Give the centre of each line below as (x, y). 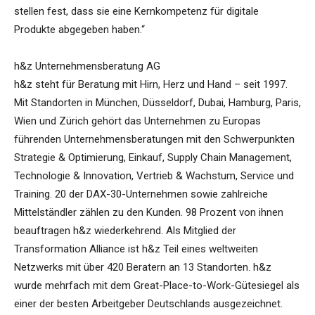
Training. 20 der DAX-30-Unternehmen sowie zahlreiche (141, 194)
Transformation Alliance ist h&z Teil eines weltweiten (136, 249)
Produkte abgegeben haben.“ (79, 30)
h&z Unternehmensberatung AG (87, 66)
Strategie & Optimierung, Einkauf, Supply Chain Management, (153, 158)
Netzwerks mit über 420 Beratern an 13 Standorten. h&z (143, 268)
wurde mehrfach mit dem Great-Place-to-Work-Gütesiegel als (157, 286)
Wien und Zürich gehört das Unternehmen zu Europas (137, 121)
